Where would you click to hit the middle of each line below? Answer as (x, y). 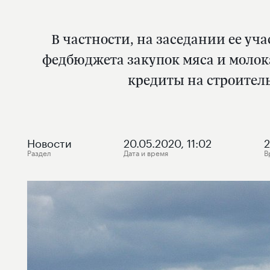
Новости (49, 142)
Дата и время (146, 152)
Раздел (39, 152)
